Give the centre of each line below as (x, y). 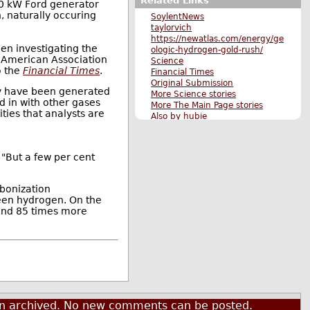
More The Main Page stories (207, 105)
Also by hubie (179, 116)
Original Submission (192, 83)
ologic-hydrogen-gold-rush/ (207, 49)
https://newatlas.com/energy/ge (218, 38)
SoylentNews (178, 16)
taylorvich (172, 27)
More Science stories (194, 94)
